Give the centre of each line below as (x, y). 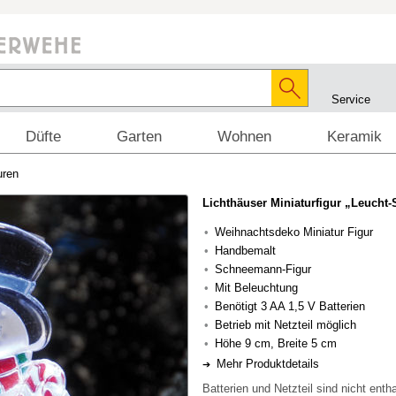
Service (351, 99)
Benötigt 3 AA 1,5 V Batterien (290, 306)
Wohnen (244, 137)
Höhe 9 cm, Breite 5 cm (276, 343)
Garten (139, 137)
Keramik (354, 137)
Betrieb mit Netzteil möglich (286, 325)
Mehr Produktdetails (268, 364)
